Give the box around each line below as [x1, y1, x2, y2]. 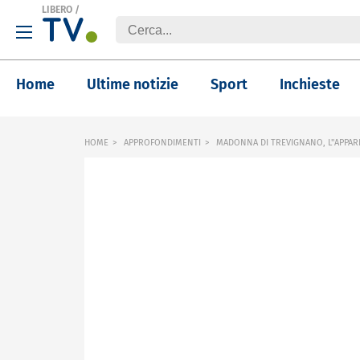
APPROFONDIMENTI [124, 137, 201, 148]
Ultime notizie [87, 76, 178, 93]
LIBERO [42, 4, 72, 15]
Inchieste [280, 76, 340, 93]
